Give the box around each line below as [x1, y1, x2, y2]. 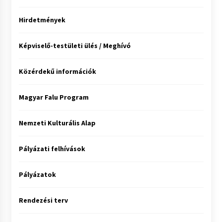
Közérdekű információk [18, 67, 96, 76]
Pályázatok [18, 170, 56, 179]
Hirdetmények [18, 15, 65, 25]
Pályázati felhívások [18, 144, 85, 154]
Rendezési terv [18, 196, 68, 205]
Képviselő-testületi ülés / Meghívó [18, 41, 131, 51]
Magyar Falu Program [18, 93, 89, 102]
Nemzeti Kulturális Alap [18, 118, 96, 128]
